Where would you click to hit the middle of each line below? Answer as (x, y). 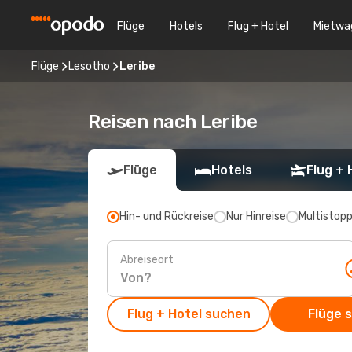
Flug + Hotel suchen (189, 314)
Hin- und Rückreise (167, 216)
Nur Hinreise (256, 216)
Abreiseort (147, 259)
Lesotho (89, 66)
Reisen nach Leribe (173, 122)
